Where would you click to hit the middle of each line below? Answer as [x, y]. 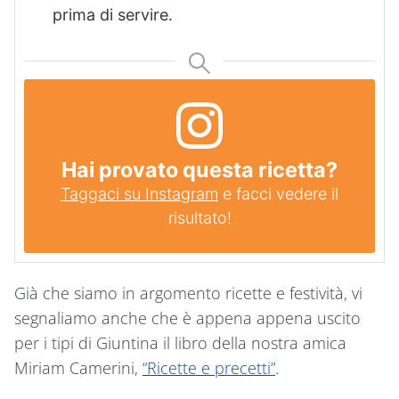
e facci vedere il [278, 193]
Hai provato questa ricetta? [199, 169]
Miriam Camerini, [78, 367]
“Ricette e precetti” [209, 367]
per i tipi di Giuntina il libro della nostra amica [180, 342]
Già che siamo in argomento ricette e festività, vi [188, 293]
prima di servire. [113, 15]
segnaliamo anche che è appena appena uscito [187, 318]
